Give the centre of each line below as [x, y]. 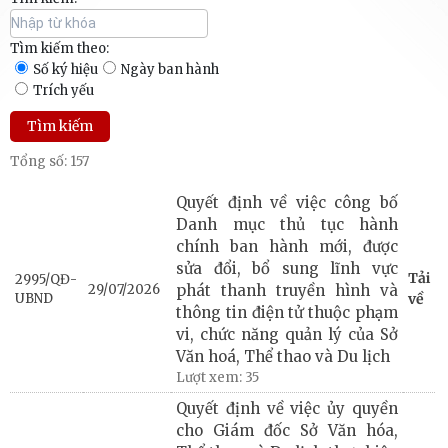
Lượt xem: [210, 377]
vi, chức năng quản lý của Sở [287, 334]
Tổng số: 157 [49, 161]
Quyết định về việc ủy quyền [287, 408]
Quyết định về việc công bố [287, 202]
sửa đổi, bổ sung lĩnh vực [287, 268]
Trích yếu [63, 90]
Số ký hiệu [65, 69]
